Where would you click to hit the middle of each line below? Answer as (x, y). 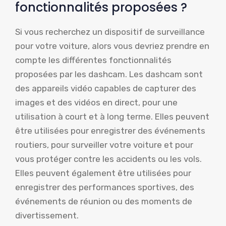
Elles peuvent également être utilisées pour (103, 173)
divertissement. (47, 216)
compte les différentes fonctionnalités (93, 60)
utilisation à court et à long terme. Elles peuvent (112, 117)
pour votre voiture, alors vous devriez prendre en (112, 46)
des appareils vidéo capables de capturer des (106, 89)
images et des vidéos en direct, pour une (96, 103)
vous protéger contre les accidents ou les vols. (108, 159)
